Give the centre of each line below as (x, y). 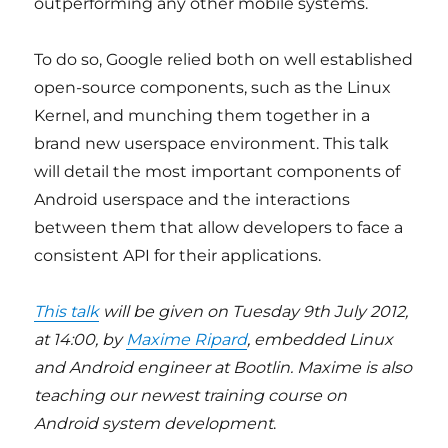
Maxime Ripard (187, 339)
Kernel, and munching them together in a (202, 115)
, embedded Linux (320, 339)
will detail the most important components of (217, 171)
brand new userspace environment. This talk (212, 143)
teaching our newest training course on (191, 395)
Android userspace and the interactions (192, 199)
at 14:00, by (80, 339)
